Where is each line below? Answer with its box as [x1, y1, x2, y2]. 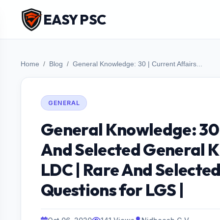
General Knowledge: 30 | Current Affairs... [73, 60, 202, 68]
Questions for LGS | [41, 179, 184, 200]
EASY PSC [43, 10, 106, 28]
